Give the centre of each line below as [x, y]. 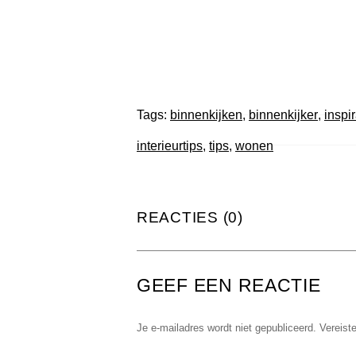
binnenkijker [283, 114]
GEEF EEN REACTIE [229, 285]
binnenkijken [206, 114]
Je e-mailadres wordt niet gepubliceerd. [226, 328]
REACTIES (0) [190, 217]
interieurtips [170, 145]
